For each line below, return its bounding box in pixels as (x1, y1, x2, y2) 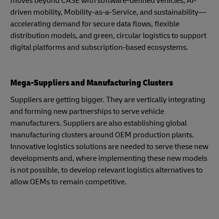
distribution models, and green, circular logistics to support (10, 31, 206, 41)
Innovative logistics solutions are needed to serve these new (10, 142, 208, 152)
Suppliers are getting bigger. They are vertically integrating (10, 95, 205, 105)
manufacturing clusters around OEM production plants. (10, 130, 194, 140)
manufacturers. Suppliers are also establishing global (10, 118, 187, 128)
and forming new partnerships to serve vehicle (10, 107, 164, 116)
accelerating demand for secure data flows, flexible (10, 19, 179, 29)
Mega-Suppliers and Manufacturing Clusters (10, 77, 173, 88)
